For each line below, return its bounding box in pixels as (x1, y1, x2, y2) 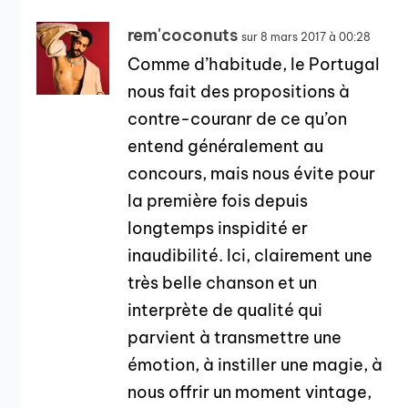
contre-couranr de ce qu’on (127, 108, 348, 130)
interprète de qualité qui (127, 300, 323, 321)
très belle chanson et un (127, 272, 318, 294)
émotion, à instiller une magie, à (127, 354, 383, 376)
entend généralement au (127, 136, 324, 158)
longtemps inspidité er (127, 218, 309, 240)
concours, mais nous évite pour (127, 163, 376, 185)
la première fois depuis (127, 190, 309, 212)
